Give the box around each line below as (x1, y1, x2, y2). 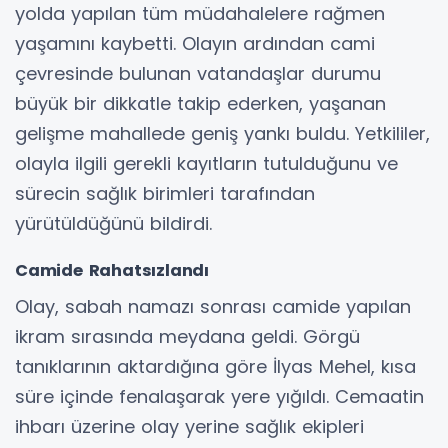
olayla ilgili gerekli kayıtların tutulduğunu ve (15, 151, 398, 177)
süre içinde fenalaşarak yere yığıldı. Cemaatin (15, 384, 424, 410)
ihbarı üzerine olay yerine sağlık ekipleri (15, 414, 364, 440)
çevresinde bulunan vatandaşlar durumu (15, 61, 381, 87)
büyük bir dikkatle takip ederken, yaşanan (15, 91, 386, 117)
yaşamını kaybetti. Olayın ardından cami (15, 31, 375, 57)
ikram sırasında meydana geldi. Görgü (15, 324, 360, 350)
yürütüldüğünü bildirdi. (15, 211, 212, 237)
